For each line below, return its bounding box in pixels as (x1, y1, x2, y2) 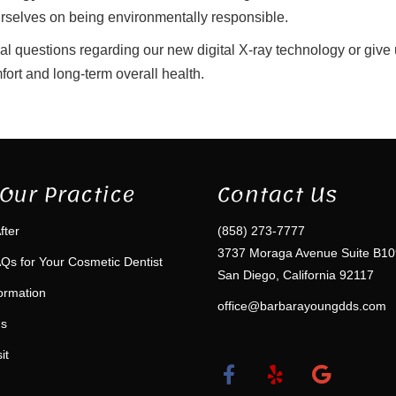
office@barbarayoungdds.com (217, 298, 386, 313)
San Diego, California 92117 (217, 267, 374, 282)
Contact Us (217, 174, 337, 214)
